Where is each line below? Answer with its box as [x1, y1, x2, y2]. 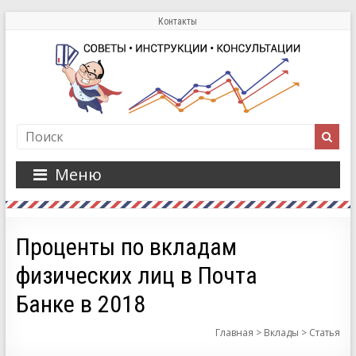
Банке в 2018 [15, 290, 145, 318]
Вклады [264, 326, 300, 339]
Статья [309, 326, 341, 339]
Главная [215, 326, 254, 339]
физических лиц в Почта [15, 261, 257, 289]
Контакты [158, 16, 198, 27]
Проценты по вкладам [15, 233, 237, 261]
